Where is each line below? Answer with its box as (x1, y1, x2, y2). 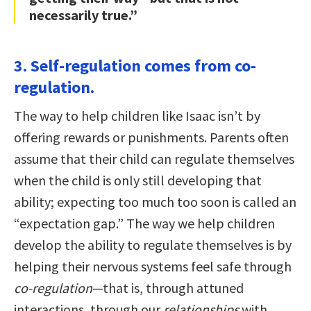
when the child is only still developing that (14, 171, 262, 189)
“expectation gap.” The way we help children (14, 214, 275, 232)
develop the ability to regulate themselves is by (14, 235, 292, 253)
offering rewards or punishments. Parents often (14, 128, 289, 146)
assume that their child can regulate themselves (14, 149, 294, 167)
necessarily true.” (29, 6, 137, 24)
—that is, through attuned (92, 278, 244, 296)
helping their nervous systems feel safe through (14, 257, 292, 275)
